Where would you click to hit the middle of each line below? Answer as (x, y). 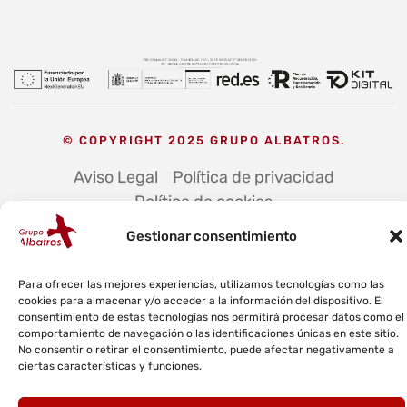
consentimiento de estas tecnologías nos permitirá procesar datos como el (211, 317)
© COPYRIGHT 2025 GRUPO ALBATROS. (203, 140)
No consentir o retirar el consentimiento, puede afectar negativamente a (206, 350)
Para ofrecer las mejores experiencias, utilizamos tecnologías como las (201, 284)
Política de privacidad (253, 177)
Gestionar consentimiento (212, 236)
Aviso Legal (115, 177)
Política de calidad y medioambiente (154, 226)
